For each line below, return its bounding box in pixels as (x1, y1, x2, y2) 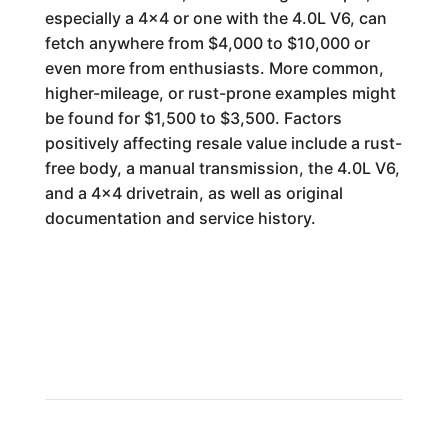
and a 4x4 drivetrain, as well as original (44, 183, 343, 203)
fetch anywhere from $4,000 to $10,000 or (44, 33, 370, 53)
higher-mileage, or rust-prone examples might (44, 83, 396, 103)
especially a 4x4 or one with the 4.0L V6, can (44, 8, 387, 28)
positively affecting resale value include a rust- (44, 133, 402, 153)
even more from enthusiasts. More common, (44, 58, 384, 78)
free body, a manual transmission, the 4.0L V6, (44, 158, 400, 178)
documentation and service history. (44, 208, 316, 228)
